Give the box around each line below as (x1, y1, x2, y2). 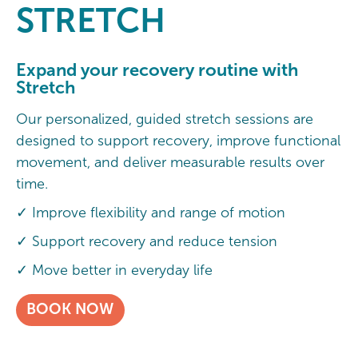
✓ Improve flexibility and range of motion (16, 205, 289, 221)
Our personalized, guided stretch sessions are (16, 111, 313, 128)
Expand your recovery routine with (16, 59, 298, 80)
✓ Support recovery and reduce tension (16, 233, 277, 250)
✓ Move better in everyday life (16, 262, 213, 279)
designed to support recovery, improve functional (16, 133, 340, 149)
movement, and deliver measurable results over (16, 154, 324, 171)
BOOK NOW (26, 300, 114, 318)
